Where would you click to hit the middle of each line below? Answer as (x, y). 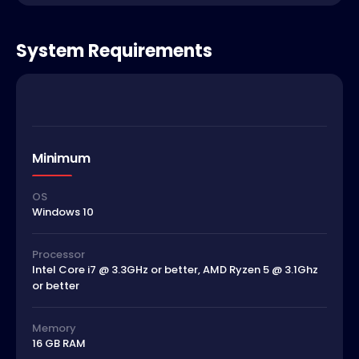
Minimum (61, 158)
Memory (54, 329)
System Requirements (114, 51)
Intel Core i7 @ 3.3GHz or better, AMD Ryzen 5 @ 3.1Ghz (175, 270)
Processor (58, 255)
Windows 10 (63, 212)
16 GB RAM (59, 344)
